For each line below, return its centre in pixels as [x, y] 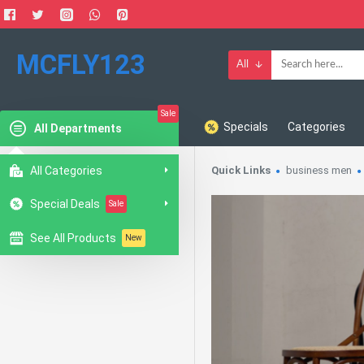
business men [319, 170]
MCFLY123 [81, 65]
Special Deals [65, 204]
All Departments [78, 128]
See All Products [73, 238]
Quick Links [241, 170]
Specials [246, 127]
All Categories [66, 171]
